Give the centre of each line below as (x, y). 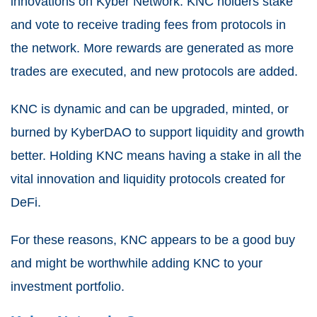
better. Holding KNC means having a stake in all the (156, 155)
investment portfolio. (68, 286)
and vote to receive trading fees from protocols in (148, 24)
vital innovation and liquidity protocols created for (148, 179)
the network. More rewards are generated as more (152, 48)
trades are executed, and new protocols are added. (154, 71)
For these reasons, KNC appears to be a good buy (153, 240)
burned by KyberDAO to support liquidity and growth (157, 132)
